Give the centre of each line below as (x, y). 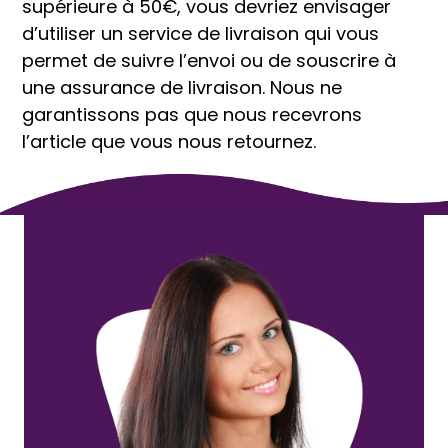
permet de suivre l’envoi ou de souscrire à (209, 60)
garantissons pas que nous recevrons (192, 114)
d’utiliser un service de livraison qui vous (200, 33)
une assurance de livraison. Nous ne (182, 87)
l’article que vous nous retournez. (169, 141)
